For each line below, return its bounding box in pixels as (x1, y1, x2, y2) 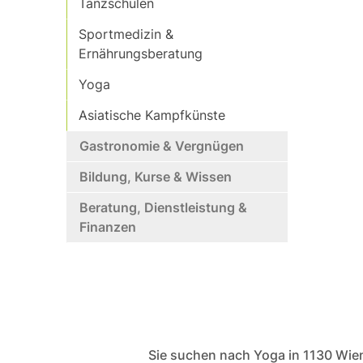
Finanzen (79, 219, 137, 235)
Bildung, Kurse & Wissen (79, 169, 233, 185)
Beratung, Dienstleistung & (79, 199, 248, 216)
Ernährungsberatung (79, 45, 203, 62)
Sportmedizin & (79, 26, 174, 42)
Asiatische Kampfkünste (79, 107, 226, 123)
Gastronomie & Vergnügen (79, 138, 245, 154)
